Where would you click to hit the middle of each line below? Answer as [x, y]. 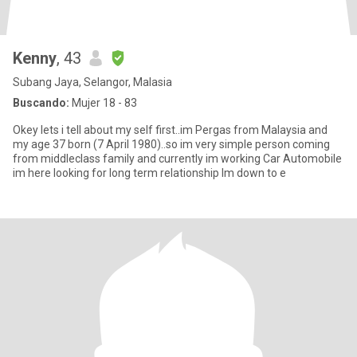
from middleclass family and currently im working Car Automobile [177, 159]
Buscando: [41, 103]
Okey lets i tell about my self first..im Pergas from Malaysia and [170, 130]
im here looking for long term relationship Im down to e [149, 173]
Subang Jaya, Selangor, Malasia [92, 82]
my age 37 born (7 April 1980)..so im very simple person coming [171, 144]
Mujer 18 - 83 [103, 103]
